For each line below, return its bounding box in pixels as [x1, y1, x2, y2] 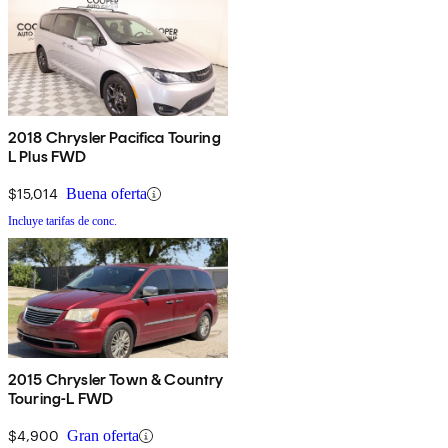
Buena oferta [66, 185, 147, 203]
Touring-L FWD [8, 389, 114, 409]
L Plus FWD [8, 147, 87, 167]
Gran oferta [67, 427, 139, 445]
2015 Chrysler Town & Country [8, 370, 224, 390]
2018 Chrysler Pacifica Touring [8, 128, 221, 148]
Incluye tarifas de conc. [8, 214, 117, 229]
